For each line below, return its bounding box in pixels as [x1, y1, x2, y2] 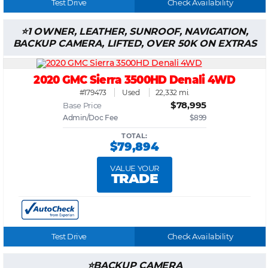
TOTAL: [121, 132, 148, 141]
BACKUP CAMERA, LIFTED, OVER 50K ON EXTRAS [13, 38, 257, 50]
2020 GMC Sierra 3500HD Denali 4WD [33, 72, 236, 87]
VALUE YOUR [110, 163, 159, 173]
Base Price [63, 100, 102, 111]
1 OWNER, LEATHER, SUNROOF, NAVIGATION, [27, 26, 248, 38]
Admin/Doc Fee [63, 113, 118, 123]
